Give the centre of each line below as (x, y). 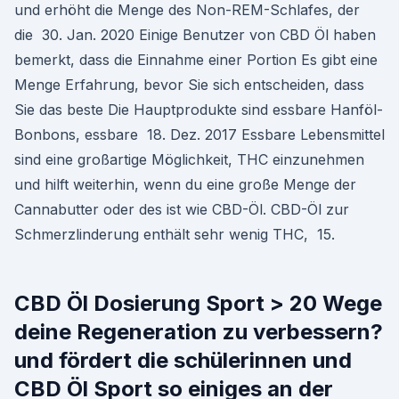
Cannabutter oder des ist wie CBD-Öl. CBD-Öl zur (182, 209)
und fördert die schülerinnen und (183, 360)
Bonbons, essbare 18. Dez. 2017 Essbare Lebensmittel (199, 134)
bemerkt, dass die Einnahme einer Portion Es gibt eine (196, 60)
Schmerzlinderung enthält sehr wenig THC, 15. (175, 234)
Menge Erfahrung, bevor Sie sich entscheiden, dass (189, 85)
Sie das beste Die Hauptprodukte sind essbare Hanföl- (199, 110)
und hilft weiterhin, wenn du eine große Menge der (185, 184)
